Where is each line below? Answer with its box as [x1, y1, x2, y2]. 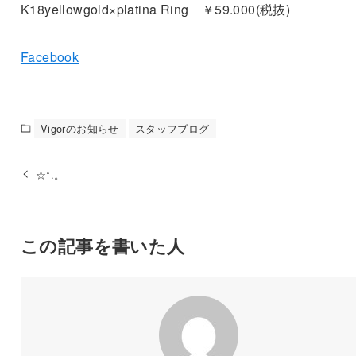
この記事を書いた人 [20, 232, 185, 258]
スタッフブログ [134, 120, 210, 136]
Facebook [20, 47, 79, 66]
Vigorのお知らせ [40, 120, 119, 136]
